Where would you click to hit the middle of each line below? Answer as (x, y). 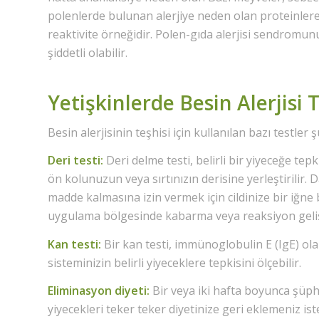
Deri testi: (75, 161)
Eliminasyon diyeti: (99, 291)
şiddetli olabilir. (88, 52)
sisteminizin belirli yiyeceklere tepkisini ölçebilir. (174, 262)
